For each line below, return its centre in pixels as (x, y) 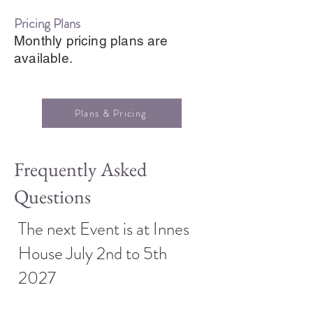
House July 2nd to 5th (93, 253)
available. (43, 58)
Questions (52, 196)
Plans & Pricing (110, 113)
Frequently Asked (80, 169)
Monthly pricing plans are (91, 40)
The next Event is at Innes (104, 229)
